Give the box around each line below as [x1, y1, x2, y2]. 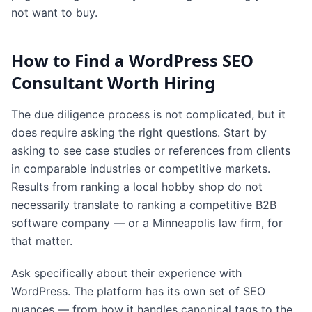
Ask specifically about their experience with [11, 266, 242, 281]
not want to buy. [11, 6, 97, 20]
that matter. [11, 234, 72, 249]
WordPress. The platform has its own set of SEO [11, 284, 265, 299]
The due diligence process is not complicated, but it [11, 107, 286, 122]
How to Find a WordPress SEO [11, 49, 253, 72]
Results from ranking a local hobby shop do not [11, 180, 263, 194]
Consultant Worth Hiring [11, 71, 215, 95]
